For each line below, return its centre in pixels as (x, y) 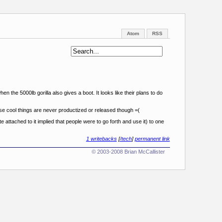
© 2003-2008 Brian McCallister (128, 152)
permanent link (152, 139)
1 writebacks (101, 139)
